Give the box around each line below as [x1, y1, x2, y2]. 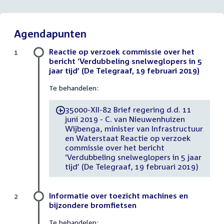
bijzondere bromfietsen [49, 200, 136, 209]
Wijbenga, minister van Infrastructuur [64, 124, 203, 133]
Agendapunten [14, 26, 86, 40]
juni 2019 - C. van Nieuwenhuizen [64, 114, 185, 124]
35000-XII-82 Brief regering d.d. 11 [64, 105, 191, 114]
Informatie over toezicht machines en [49, 190, 188, 200]
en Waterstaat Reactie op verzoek [64, 133, 190, 143]
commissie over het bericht [64, 143, 164, 152]
